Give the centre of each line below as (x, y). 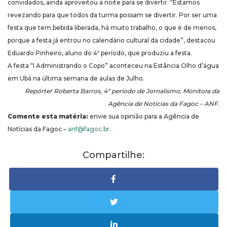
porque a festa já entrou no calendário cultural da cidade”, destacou (111, 41)
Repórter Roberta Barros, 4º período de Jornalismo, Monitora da (122, 91)
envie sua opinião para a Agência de (144, 117)
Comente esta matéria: (48, 117)
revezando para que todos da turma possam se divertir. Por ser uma (112, 15)
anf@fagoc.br (89, 129)
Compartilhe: (113, 155)
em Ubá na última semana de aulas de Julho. (76, 79)
